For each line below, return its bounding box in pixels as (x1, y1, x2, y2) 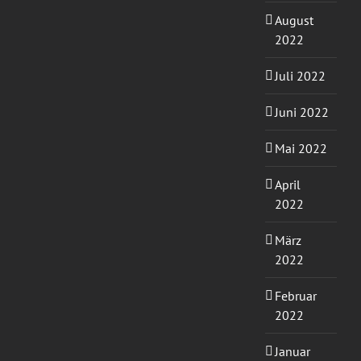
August (274, 12, 313, 29)
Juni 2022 (274, 104, 329, 121)
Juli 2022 (274, 68, 326, 85)
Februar (274, 288, 317, 305)
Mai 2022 (274, 140, 327, 157)
